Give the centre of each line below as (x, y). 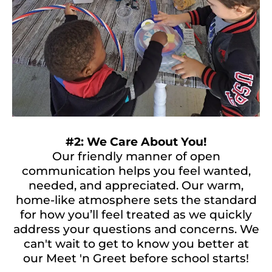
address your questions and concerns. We (136, 229)
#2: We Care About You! (136, 142)
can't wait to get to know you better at (136, 244)
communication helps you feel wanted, (136, 171)
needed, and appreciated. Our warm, (136, 185)
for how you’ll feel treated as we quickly (136, 215)
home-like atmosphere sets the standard (136, 200)
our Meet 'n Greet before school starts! (136, 258)
